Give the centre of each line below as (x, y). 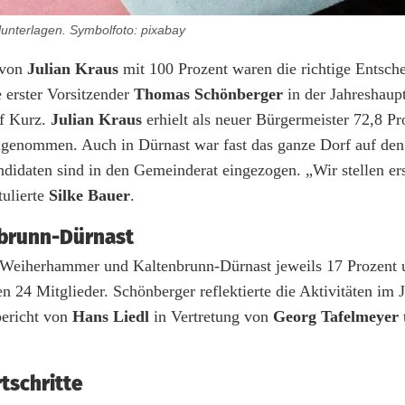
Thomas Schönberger (208, 94)
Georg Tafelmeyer (336, 316)
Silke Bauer (89, 195)
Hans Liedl (111, 316)
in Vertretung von (211, 316)
